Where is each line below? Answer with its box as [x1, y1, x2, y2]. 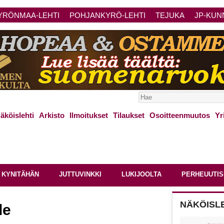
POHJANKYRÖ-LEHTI [69, 10, 145, 19]
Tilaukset [113, 111, 144, 119]
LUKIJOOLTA [121, 170, 161, 178]
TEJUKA [155, 10, 184, 19]
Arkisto [39, 111, 64, 119]
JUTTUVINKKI [59, 170, 101, 178]
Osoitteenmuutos [149, 111, 210, 119]
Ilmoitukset [69, 111, 108, 119]
